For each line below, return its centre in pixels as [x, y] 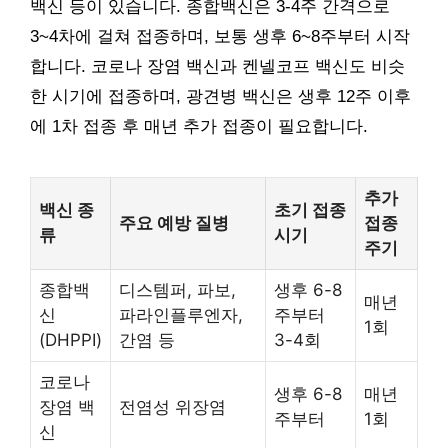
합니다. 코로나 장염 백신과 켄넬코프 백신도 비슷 [217, 66]
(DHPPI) [70, 339]
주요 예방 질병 [174, 222]
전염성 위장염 [172, 406]
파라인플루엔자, [181, 314]
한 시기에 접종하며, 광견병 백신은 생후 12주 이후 [220, 96]
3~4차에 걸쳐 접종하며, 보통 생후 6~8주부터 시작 [220, 36]
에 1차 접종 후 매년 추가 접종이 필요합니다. [199, 126]
